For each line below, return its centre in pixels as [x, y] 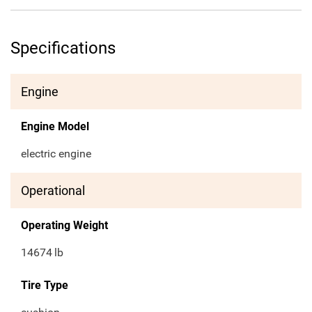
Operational [53, 191]
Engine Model [55, 127]
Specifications [63, 48]
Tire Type [45, 286]
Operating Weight [64, 226]
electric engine [56, 154]
